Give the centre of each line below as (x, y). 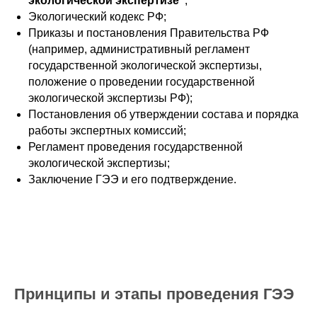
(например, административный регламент (139, 49)
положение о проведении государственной (142, 82)
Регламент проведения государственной (136, 147)
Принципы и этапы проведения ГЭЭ (154, 294)
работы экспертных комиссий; (107, 131)
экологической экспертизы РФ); (110, 98)
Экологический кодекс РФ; (97, 17)
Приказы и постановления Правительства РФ (149, 33)
